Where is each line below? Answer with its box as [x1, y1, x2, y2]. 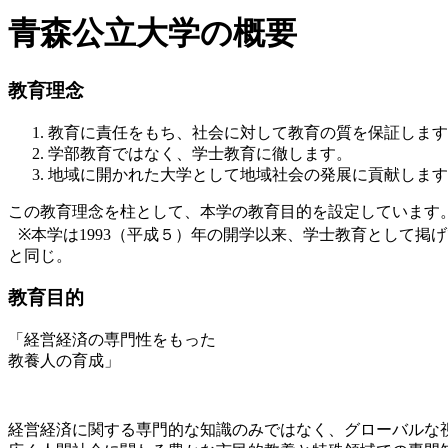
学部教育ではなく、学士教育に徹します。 [48, 144, 352, 162]
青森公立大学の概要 [8, 15, 297, 52]
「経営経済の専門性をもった [8, 331, 216, 349]
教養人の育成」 [8, 352, 120, 370]
